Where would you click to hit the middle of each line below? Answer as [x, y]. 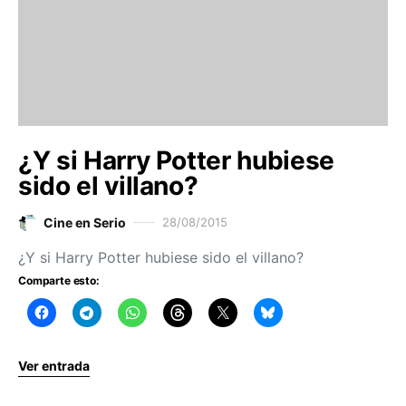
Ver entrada [54, 365]
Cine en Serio [85, 222]
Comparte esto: [59, 280]
